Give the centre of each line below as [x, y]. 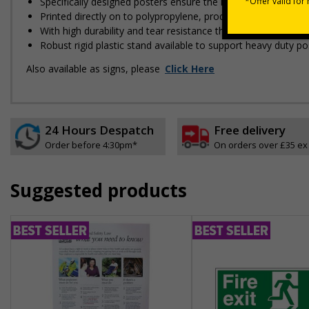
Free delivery [249, 130]
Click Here [190, 69]
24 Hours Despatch [99, 130]
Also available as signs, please [94, 69]
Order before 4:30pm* [91, 145]
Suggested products [99, 190]
